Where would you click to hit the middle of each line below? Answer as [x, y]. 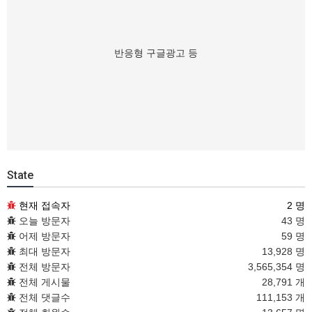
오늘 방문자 [43, 221]
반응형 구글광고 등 [156, 53]
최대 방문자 [43, 251]
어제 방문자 [43, 236]
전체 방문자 [43, 267]
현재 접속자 [45, 205]
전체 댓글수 [43, 297]
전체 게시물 [43, 282]
